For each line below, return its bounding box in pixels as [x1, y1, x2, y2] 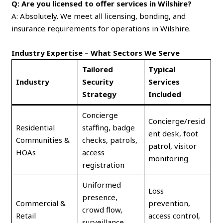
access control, [148, 210, 200, 221]
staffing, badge [82, 122, 135, 132]
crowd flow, [82, 204, 122, 215]
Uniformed [82, 179, 121, 190]
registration [82, 159, 124, 170]
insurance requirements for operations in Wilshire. [11, 23, 191, 33]
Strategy [82, 89, 116, 99]
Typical [148, 64, 175, 74]
